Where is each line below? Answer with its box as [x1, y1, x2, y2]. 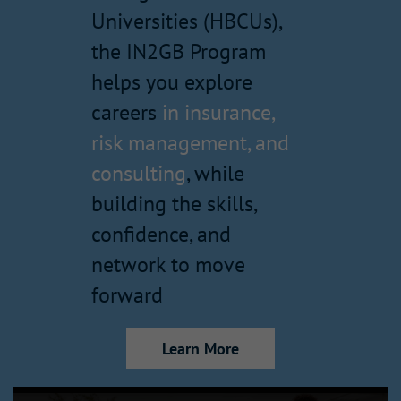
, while [186, 159, 244, 188]
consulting [91, 159, 186, 188]
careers [91, 98, 162, 127]
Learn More [162, 338, 239, 360]
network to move [91, 251, 245, 279]
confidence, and [91, 220, 231, 249]
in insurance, [162, 98, 274, 127]
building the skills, [91, 190, 256, 218]
